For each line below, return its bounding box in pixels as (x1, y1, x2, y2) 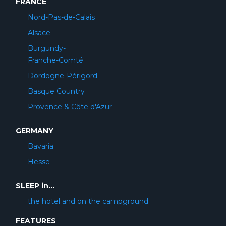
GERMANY (16, 126, 53, 135)
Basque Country (28, 86, 85, 96)
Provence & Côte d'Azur (28, 102, 112, 111)
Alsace (28, 28, 50, 37)
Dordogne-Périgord (28, 71, 97, 80)
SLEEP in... (16, 181, 54, 190)
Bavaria (28, 141, 53, 151)
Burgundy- (28, 43, 66, 53)
